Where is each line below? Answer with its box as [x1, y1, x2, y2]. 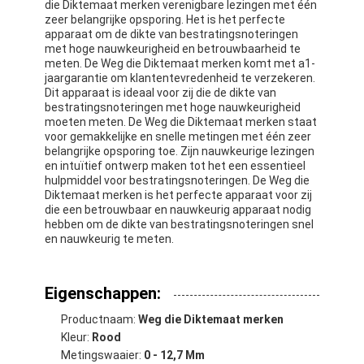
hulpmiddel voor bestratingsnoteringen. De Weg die [45, 173, 310, 187]
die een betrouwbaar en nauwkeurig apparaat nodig [45, 202, 312, 216]
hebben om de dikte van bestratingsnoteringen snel [45, 217, 314, 231]
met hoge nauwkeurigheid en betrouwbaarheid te [45, 41, 301, 55]
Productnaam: [61, 312, 139, 326]
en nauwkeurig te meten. [45, 232, 175, 245]
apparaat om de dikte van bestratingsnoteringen [45, 27, 299, 41]
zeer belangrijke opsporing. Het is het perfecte [45, 12, 286, 26]
